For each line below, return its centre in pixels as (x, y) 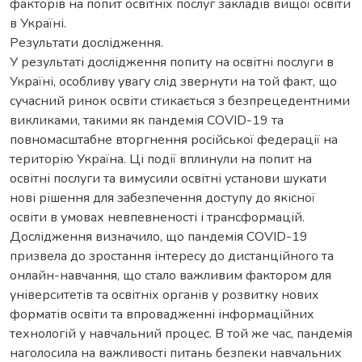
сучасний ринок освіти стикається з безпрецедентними (180, 101)
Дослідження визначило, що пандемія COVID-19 (159, 236)
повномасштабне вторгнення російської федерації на (174, 139)
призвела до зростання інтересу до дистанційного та (172, 256)
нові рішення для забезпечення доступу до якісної (162, 198)
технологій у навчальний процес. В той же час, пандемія (181, 333)
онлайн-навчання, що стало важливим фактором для (170, 275)
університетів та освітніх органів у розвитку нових (164, 295)
